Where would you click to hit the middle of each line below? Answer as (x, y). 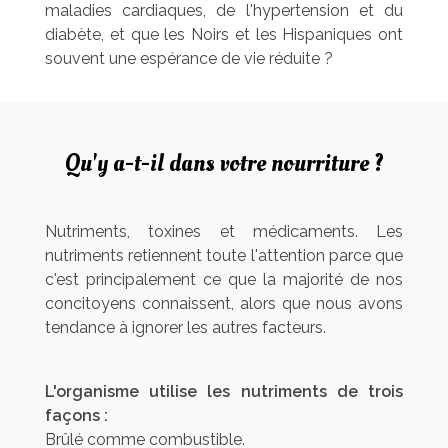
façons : (76, 416)
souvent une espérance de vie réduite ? (189, 59)
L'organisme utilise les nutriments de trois (224, 392)
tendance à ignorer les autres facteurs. (185, 328)
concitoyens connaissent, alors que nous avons (224, 304)
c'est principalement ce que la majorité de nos (224, 280)
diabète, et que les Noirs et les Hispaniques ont (224, 35)
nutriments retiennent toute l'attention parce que (224, 256)
